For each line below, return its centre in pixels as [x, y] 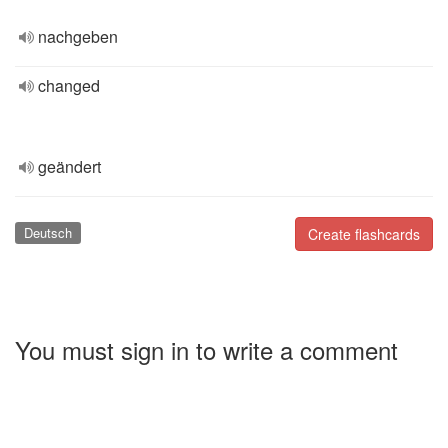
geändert [69, 166]
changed [69, 85]
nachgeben [78, 36]
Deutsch [47, 232]
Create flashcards [364, 234]
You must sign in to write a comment [206, 349]
